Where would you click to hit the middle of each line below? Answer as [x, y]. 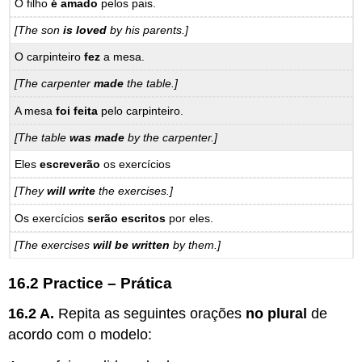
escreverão [70, 164]
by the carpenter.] [173, 138]
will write [72, 191]
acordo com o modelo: [80, 335]
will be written [130, 245]
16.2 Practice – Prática [90, 284]
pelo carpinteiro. [141, 110]
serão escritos [127, 218]
